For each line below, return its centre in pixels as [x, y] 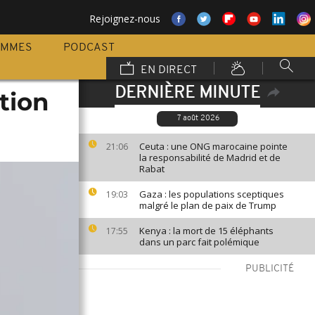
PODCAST [89, 48]
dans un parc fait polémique [199, 242]
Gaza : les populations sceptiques [212, 194]
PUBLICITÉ [270, 269]
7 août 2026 [198, 118]
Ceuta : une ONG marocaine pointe [213, 146]
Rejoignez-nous [125, 19]
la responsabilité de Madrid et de [210, 157]
